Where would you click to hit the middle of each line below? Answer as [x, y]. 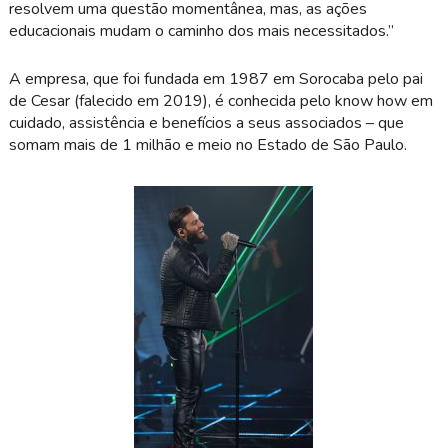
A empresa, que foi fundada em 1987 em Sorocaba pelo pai [215, 78]
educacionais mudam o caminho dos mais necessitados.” [201, 30]
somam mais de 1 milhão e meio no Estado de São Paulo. [207, 144]
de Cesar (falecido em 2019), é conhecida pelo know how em [220, 100]
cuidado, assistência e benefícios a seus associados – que [206, 122]
